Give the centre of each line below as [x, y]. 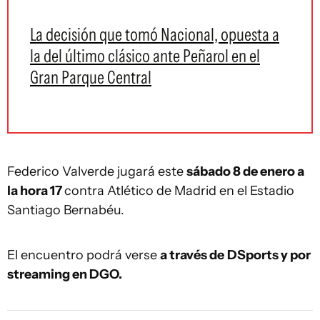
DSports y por [269, 255]
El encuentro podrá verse [84, 255]
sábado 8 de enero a [245, 171]
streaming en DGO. [65, 274]
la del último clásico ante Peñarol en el [145, 56]
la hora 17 [36, 191]
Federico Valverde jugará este [97, 171]
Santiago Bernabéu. [66, 210]
